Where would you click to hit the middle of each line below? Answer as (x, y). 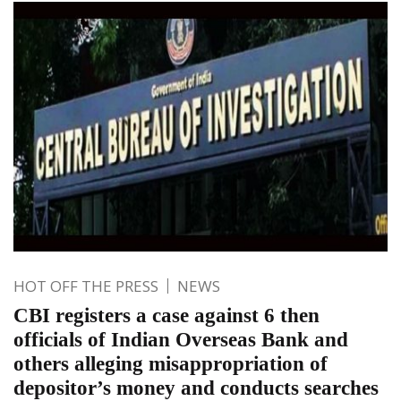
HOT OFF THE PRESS (86, 286)
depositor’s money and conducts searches (199, 388)
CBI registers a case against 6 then (166, 315)
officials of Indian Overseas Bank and (181, 339)
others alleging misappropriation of (171, 363)
